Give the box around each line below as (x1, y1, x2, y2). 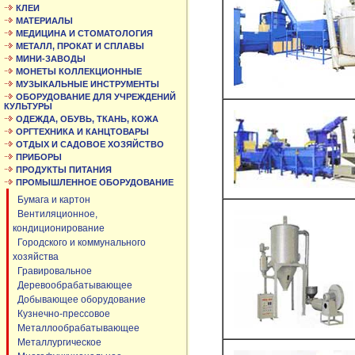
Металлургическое (13, 337, 101, 348)
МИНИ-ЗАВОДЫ (16, 54, 86, 63)
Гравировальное (13, 265, 92, 277)
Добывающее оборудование (13, 294, 146, 305)
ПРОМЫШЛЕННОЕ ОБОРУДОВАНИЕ (16, 177, 174, 187)
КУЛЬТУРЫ (4, 101, 52, 111)
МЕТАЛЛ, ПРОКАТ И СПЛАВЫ (16, 41, 144, 51)
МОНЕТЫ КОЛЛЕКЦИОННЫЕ (16, 67, 142, 76)
